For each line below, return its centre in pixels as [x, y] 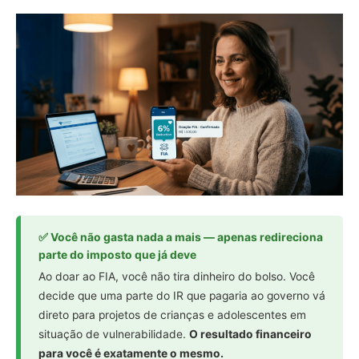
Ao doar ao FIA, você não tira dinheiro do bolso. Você [177, 277]
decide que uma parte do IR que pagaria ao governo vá [182, 296]
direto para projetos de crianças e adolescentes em [172, 315]
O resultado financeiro [250, 335]
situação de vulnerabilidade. [114, 335]
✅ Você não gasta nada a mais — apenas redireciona [181, 238]
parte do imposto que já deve [117, 255]
